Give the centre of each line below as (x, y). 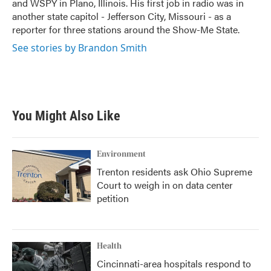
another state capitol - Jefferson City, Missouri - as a (122, 16)
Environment (121, 154)
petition (113, 198)
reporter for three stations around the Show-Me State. (126, 29)
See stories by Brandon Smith (80, 48)
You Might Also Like (66, 116)
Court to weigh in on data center (165, 185)
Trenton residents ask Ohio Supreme (175, 171)
